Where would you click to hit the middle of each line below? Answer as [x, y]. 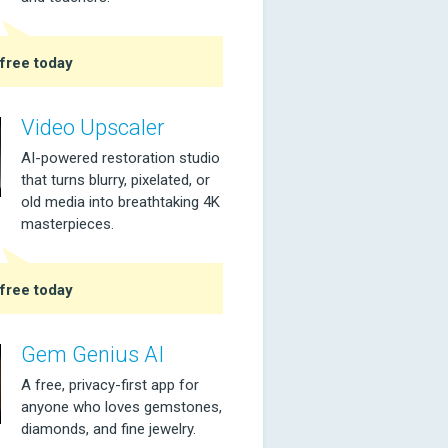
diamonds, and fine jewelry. [108, 429]
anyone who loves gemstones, [121, 407]
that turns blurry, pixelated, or [115, 180]
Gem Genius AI [92, 354]
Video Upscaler [93, 127]
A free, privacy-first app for [110, 385]
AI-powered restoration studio [120, 158]
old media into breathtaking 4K [120, 202]
